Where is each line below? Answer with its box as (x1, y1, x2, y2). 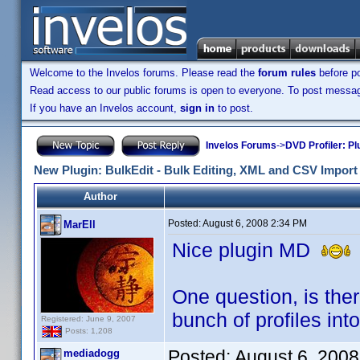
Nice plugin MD (172, 239, 321, 261)
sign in (180, 102, 215, 114)
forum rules (258, 67, 316, 79)
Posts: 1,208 (63, 326, 112, 336)
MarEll (63, 219, 96, 231)
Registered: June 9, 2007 (41, 314, 136, 323)
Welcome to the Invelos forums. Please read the (30, 67, 258, 79)
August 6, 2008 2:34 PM (202, 218, 307, 229)
